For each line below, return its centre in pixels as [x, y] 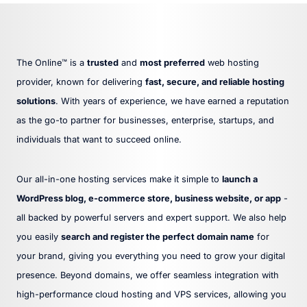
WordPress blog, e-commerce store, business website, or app [149, 198]
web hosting [232, 62]
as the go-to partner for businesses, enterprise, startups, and [145, 120]
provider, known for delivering [81, 82]
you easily [39, 236]
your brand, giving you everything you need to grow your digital [151, 256]
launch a [240, 179]
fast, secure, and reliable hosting [215, 82]
